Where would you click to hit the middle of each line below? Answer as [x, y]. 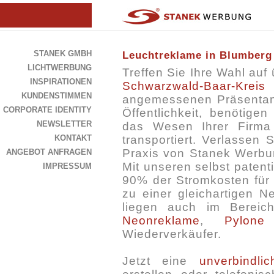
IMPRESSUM [67, 166]
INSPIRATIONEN [61, 82]
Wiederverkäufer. [172, 234]
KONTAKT [73, 138]
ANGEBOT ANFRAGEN [49, 152]
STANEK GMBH [63, 54]
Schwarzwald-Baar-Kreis [194, 86]
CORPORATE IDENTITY [47, 110]
